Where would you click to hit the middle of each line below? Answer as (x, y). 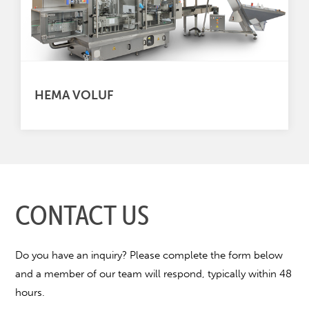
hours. (30, 292)
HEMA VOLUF (74, 95)
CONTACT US (82, 215)
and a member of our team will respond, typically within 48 (154, 273)
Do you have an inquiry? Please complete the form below (149, 255)
